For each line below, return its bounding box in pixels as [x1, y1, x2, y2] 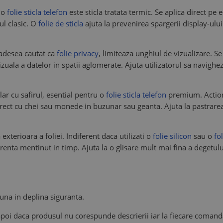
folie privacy [57, 48, 99, 58]
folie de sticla [38, 18, 83, 28]
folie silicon [153, 131, 192, 141]
